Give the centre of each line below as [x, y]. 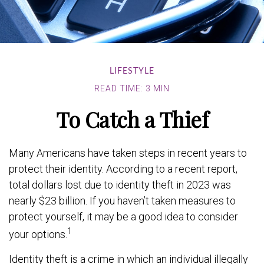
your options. [38, 234]
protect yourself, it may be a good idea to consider [123, 216]
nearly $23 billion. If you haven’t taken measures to [122, 200]
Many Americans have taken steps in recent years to [128, 153]
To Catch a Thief [132, 119]
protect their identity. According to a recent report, [123, 169]
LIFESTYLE [132, 71]
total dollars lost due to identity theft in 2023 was [120, 184]
